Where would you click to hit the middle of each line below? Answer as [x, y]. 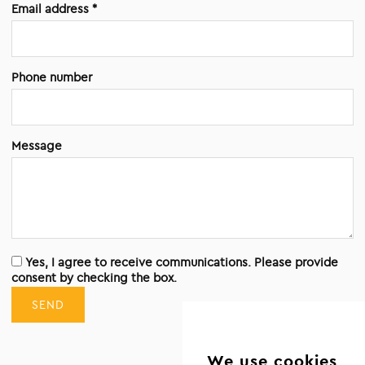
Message [37, 145]
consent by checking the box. [95, 277]
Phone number [52, 77]
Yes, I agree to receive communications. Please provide [182, 262]
